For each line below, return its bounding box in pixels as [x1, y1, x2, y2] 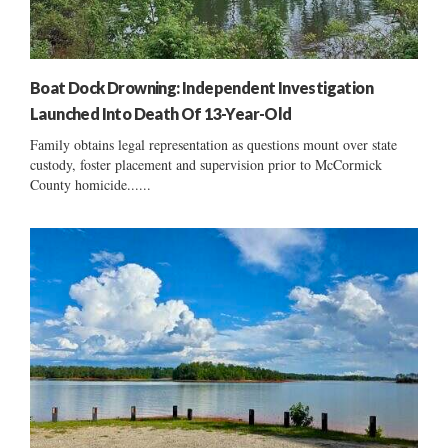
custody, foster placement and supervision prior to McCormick [30, 154, 382, 174]
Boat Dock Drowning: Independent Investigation [30, 77, 373, 97]
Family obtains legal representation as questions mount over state [30, 134, 397, 154]
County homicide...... [30, 174, 151, 194]
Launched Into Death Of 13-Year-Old [30, 103, 292, 123]
